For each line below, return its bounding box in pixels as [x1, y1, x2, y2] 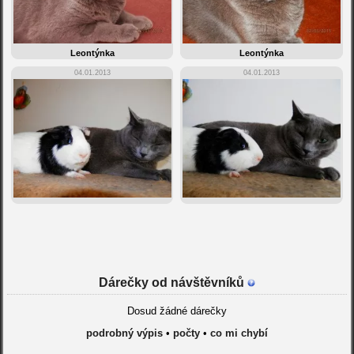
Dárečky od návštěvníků [98, 276, 247, 290]
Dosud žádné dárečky [126, 305, 227, 318]
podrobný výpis [85, 327, 163, 340]
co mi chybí [209, 327, 268, 340]
